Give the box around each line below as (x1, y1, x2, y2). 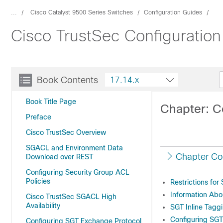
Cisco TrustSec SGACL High (26, 193, 116, 201)
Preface (26, 113, 51, 121)
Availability (26, 202, 60, 210)
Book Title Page (26, 98, 76, 106)
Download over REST (26, 153, 93, 161)
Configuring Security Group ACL (26, 168, 129, 176)
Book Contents (37, 75, 98, 85)
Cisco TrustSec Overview (26, 128, 106, 136)
